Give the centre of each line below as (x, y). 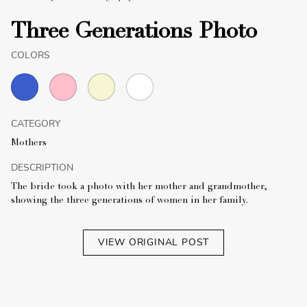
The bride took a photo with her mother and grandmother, (139, 187)
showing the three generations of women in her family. (130, 200)
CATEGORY (36, 123)
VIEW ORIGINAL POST (153, 242)
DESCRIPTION (42, 167)
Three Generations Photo (134, 33)
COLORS (30, 55)
